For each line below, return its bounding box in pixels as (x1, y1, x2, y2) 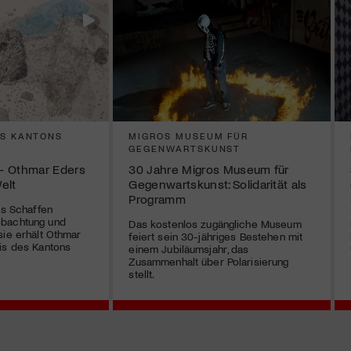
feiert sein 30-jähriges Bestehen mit (128, 230, 303, 244)
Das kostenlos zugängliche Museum (128, 217, 302, 231)
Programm (128, 191, 186, 207)
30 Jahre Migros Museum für (128, 161, 289, 177)
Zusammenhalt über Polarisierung (128, 255, 289, 269)
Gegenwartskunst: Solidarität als (128, 176, 307, 192)
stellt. (128, 267, 155, 281)
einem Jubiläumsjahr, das (128, 242, 249, 256)
